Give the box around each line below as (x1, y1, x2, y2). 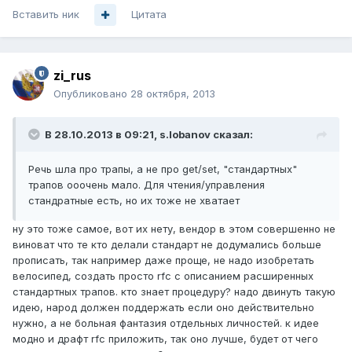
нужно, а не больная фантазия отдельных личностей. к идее (13, 317, 319, 330)
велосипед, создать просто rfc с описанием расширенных (13, 269, 313, 283)
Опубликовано (53, 87, 130, 101)
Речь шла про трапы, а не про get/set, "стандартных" (28, 163, 297, 176)
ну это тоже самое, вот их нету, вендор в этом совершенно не (13, 222, 335, 236)
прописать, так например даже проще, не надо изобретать (13, 254, 314, 267)
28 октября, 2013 (130, 87, 215, 101)
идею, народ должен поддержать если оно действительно (13, 301, 314, 314)
